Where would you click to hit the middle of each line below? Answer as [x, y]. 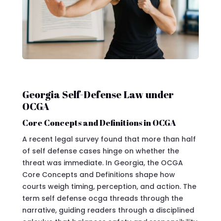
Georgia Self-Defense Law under [98, 94]
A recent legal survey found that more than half [109, 139]
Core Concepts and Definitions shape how [98, 174]
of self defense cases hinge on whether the [100, 151]
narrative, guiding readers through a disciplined [108, 210]
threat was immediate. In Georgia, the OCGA [102, 163]
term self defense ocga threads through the [102, 198]
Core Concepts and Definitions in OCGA [99, 122]
